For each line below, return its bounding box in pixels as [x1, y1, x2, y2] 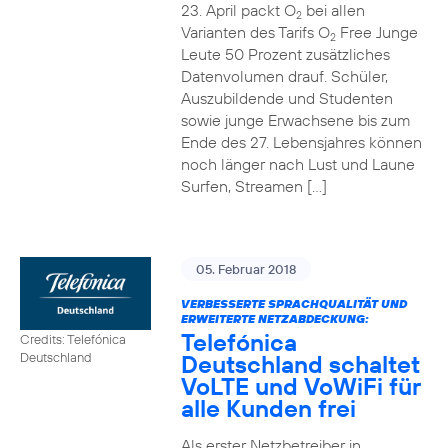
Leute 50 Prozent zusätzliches [180, 44, 390, 64]
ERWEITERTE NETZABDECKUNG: [180, 311, 369, 326]
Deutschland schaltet [180, 349, 420, 379]
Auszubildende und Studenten [180, 88, 393, 108]
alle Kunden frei [180, 393, 356, 423]
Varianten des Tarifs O [180, 22, 330, 42]
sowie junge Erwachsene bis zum [180, 110, 410, 130]
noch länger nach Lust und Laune [180, 154, 415, 174]
